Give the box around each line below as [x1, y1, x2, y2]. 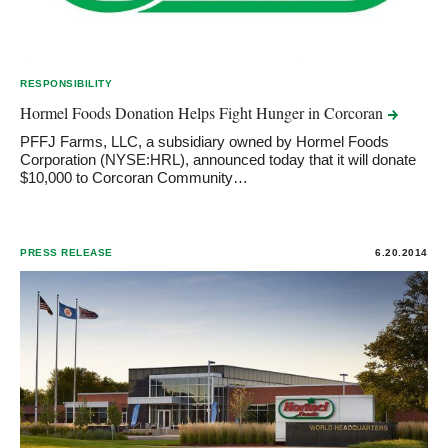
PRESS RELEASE [20, 246, 113, 258]
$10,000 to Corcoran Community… [20, 168, 248, 186]
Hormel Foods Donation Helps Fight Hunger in [20, 101, 324, 123]
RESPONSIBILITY [20, 77, 113, 89]
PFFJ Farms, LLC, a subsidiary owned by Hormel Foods [20, 132, 389, 150]
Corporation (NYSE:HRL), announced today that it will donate [20, 150, 416, 168]
